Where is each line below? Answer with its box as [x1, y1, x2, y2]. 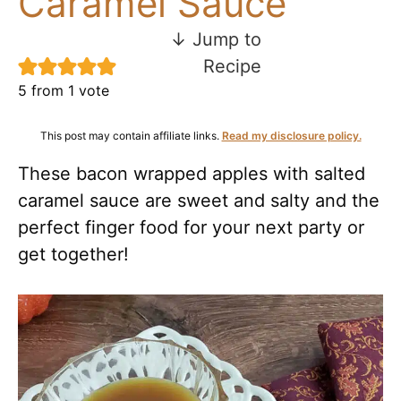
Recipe [202, 55, 261, 77]
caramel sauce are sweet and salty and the [18, 189, 380, 211]
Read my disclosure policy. [221, 128, 362, 142]
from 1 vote [27, 81, 109, 99]
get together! [18, 243, 129, 265]
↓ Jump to [169, 28, 261, 50]
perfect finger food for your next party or [18, 216, 364, 238]
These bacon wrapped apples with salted [18, 162, 365, 184]
